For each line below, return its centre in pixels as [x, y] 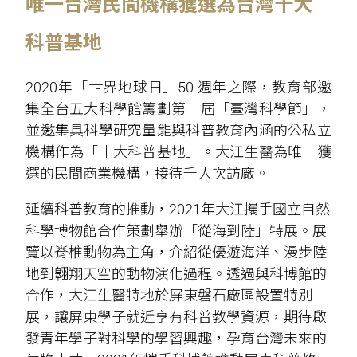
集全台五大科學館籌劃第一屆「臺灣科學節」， [178, 109]
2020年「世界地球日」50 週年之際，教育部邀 [178, 88]
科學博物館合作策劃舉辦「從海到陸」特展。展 [177, 231]
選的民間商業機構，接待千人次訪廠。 [148, 174]
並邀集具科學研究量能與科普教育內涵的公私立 [178, 131]
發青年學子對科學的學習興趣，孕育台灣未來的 [177, 339]
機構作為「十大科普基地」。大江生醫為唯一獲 [178, 152]
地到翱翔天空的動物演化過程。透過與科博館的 [177, 274]
